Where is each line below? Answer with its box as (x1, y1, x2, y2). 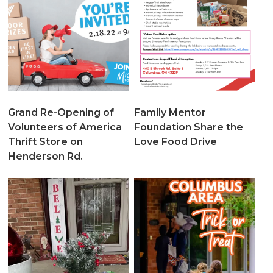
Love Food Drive (133, 135, 217, 147)
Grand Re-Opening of (8, 106, 115, 118)
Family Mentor (133, 106, 206, 118)
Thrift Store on (8, 135, 83, 147)
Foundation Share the (133, 121, 243, 133)
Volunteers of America (8, 121, 122, 133)
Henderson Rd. (8, 150, 83, 162)
